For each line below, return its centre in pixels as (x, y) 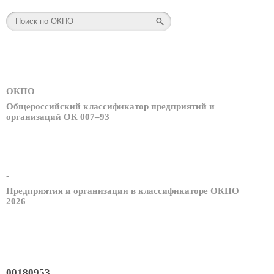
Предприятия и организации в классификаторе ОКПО (123, 191)
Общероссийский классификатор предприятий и (110, 107)
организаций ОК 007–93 (58, 117)
